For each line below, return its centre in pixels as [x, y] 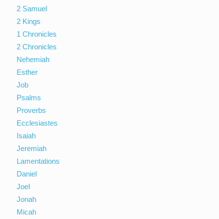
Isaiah [26, 135]
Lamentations [38, 161]
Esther [27, 72]
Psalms [29, 97]
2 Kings [29, 21]
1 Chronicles [37, 34]
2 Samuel [32, 8]
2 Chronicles [37, 46]
